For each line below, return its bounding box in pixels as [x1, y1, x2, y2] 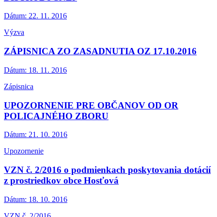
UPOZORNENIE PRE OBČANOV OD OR [4, 100, 178, 110]
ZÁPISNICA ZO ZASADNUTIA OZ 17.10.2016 [4, 46, 197, 57]
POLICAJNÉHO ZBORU [4, 110, 108, 121]
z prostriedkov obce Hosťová [4, 175, 119, 186]
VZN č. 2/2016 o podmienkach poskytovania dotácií [4, 164, 211, 175]
